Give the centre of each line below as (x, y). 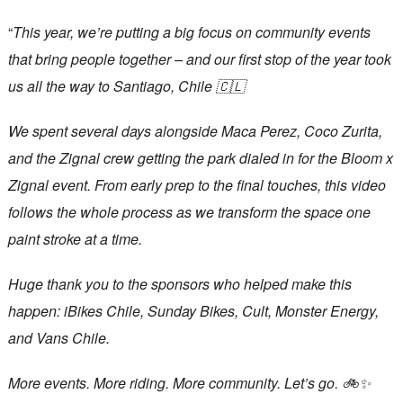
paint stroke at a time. (75, 239)
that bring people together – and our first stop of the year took (199, 59)
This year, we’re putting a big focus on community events (191, 32)
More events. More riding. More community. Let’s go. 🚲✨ (189, 383)
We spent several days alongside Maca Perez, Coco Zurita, (195, 131)
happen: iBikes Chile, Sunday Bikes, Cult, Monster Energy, (193, 311)
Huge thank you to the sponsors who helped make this (179, 284)
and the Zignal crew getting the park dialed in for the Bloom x (200, 158)
